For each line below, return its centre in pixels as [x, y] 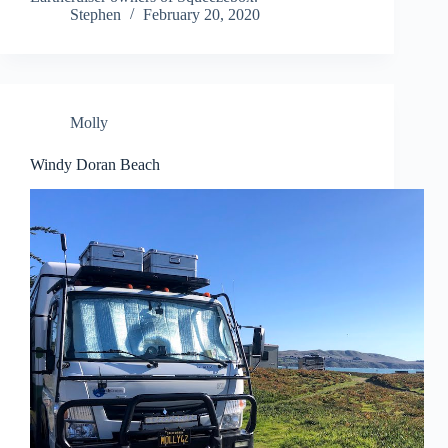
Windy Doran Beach [95, 165]
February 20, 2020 [201, 15]
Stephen [95, 15]
